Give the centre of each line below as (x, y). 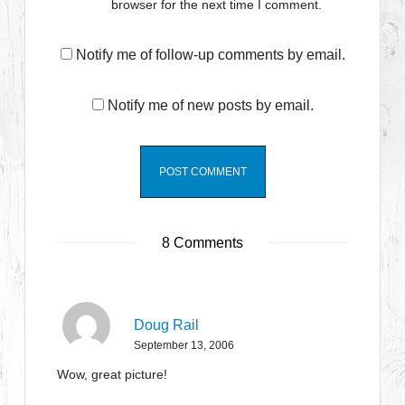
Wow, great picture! (113, 374)
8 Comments (202, 243)
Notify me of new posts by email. (210, 105)
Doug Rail (167, 325)
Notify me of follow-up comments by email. (210, 55)
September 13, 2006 (184, 345)
